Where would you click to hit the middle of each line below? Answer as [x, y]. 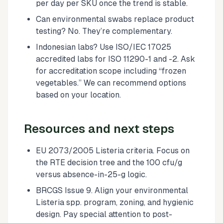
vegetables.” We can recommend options [111, 83]
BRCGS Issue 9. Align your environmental [112, 190]
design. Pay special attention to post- [104, 214]
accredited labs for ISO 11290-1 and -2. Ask [115, 59]
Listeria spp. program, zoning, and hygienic [115, 202]
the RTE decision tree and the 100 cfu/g [109, 162]
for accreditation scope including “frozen [111, 71]
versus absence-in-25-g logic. [91, 174]
